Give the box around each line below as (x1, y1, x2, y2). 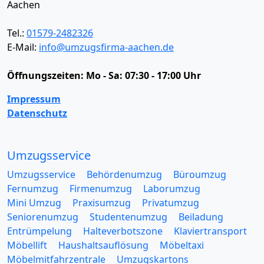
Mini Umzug (7, 196, 61, 209)
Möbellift (7, 238, 47, 252)
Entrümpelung (7, 224, 72, 237)
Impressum (7, 92, 61, 105)
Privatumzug (142, 196, 199, 209)
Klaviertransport (174, 224, 247, 237)
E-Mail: (7, 40, 39, 54)
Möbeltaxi (160, 238, 204, 252)
